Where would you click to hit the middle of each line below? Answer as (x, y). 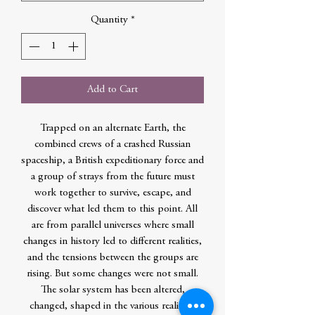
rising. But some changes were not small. (112, 274)
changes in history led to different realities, (112, 242)
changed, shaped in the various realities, (112, 306)
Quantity (109, 20)
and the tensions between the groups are (112, 258)
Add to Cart (112, 90)
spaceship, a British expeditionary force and (112, 161)
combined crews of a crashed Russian (112, 144)
